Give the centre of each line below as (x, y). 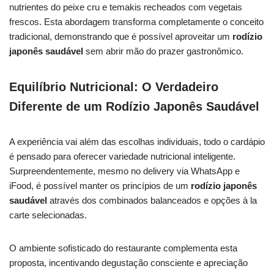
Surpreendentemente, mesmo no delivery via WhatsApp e (124, 171)
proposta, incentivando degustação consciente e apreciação (128, 263)
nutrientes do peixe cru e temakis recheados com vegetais (126, 7)
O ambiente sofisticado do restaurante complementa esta (123, 248)
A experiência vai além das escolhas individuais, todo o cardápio (137, 142)
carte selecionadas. (48, 215)
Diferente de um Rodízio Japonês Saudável (134, 106)
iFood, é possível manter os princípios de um (100, 186)
